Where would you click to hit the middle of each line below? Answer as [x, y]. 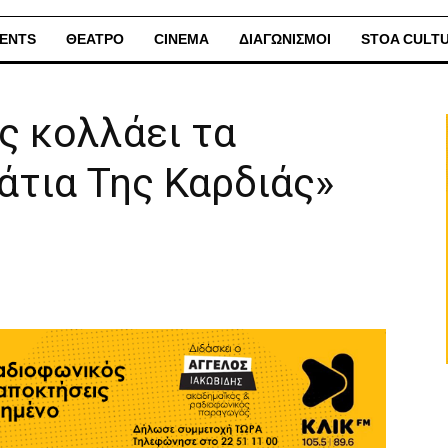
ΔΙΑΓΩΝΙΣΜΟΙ [285, 39]
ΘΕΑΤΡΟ [95, 39]
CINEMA [181, 39]
